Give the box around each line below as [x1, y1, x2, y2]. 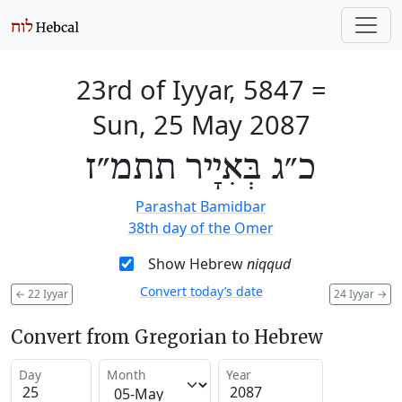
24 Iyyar [334, 285, 377, 301]
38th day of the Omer [128, 218, 274, 238]
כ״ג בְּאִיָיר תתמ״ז [86, 147, 316, 190]
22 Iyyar [25, 285, 68, 301]
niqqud [246, 254, 291, 274]
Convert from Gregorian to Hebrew [11, 325, 323, 348]
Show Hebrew [147, 254, 247, 274]
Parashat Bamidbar [135, 197, 267, 216]
